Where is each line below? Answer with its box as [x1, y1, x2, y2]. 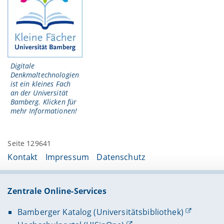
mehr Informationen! [10, 105, 77, 115]
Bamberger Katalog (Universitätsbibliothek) [17, 206, 183, 217]
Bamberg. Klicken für [10, 96, 77, 106]
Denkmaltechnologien [10, 69, 79, 79]
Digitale [10, 60, 35, 70]
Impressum [45, 151, 89, 162]
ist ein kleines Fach [10, 78, 71, 88]
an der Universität [10, 87, 68, 97]
